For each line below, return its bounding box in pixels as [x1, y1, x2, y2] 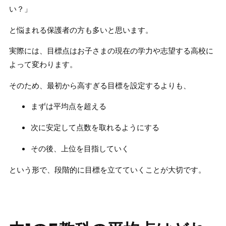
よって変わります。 [9, 59, 77, 70]
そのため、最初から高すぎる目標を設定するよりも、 [9, 80, 191, 91]
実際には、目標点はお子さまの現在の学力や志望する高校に [9, 45, 213, 56]
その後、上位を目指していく [31, 143, 130, 154]
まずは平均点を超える [31, 100, 107, 111]
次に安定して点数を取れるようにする [31, 122, 160, 133]
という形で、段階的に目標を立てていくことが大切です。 [9, 164, 206, 175]
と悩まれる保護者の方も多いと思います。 [9, 24, 153, 35]
